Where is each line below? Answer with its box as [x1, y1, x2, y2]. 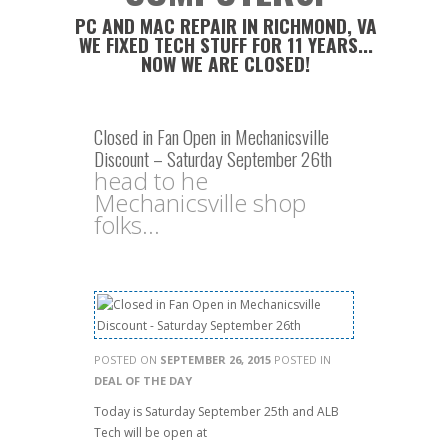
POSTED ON [94, 352, 160, 367]
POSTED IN [271, 352, 331, 367]
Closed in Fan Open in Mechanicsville [94, 122, 329, 151]
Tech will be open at [94, 424, 207, 441]
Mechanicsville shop [94, 186, 306, 219]
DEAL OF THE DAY [94, 373, 192, 388]
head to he [94, 164, 208, 197]
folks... [94, 208, 160, 241]
